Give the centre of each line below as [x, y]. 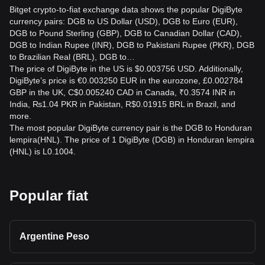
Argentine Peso [54, 236]
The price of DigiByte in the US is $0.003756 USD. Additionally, [126, 69]
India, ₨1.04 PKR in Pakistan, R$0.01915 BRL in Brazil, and [122, 104]
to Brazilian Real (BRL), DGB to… [72, 57]
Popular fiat [49, 195]
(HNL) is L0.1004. [43, 151]
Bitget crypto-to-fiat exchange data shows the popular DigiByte [126, 9]
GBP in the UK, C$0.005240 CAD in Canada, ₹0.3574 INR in [122, 92]
